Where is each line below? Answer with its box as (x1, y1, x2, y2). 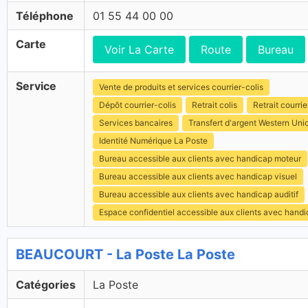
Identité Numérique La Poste (99, 135, 208, 146)
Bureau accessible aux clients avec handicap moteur (99, 153, 301, 164)
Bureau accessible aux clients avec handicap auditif (99, 189, 298, 199)
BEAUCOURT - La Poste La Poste (16, 246, 235, 263)
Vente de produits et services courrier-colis (99, 82, 263, 92)
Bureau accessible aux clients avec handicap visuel (99, 171, 297, 181)
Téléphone (16, 9, 74, 23)
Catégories (16, 278, 76, 291)
